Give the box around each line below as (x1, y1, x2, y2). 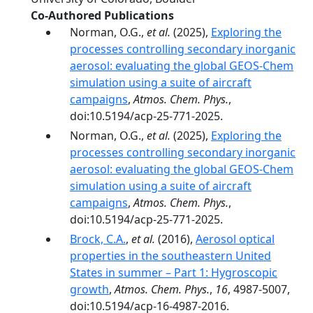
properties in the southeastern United (70, 248, 271, 263)
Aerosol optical (196, 231, 275, 247)
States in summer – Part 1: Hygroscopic (70, 265, 277, 280)
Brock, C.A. (70, 231, 126, 247)
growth (70, 282, 109, 297)
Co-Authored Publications (31, 8, 174, 23)
